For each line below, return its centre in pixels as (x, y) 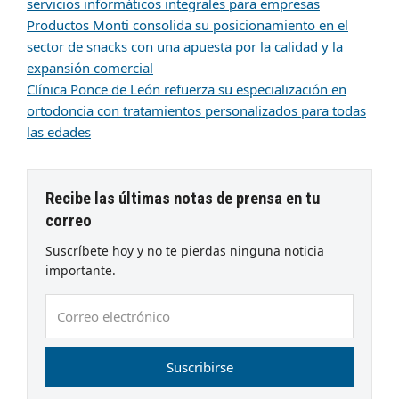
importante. (81, 271)
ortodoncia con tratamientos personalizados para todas (196, 111)
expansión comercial (90, 68)
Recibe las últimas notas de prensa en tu (183, 199)
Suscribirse (199, 367)
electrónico (79, 326)
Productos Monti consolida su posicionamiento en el (187, 25)
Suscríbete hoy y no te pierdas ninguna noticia (185, 251)
